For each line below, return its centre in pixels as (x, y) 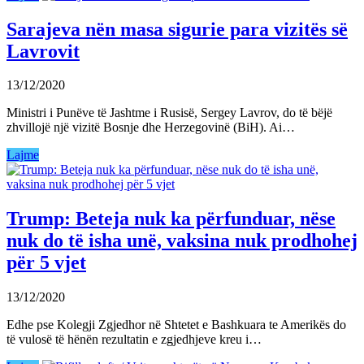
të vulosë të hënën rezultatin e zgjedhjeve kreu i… (134, 340)
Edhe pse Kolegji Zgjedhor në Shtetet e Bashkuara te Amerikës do (176, 325)
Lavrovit (43, 51)
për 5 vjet (46, 263)
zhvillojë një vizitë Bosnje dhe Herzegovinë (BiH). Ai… (151, 128)
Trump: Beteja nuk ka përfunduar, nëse (171, 219)
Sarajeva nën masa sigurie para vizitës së (177, 29)
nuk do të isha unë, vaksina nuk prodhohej (182, 241)
